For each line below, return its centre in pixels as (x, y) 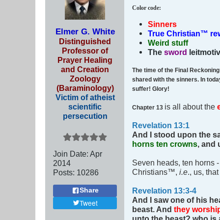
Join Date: (71, 153)
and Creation (85, 69)
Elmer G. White (85, 31)
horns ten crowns (165, 144)
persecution (85, 116)
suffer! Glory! (151, 89)
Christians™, (155, 172)
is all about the (191, 107)
